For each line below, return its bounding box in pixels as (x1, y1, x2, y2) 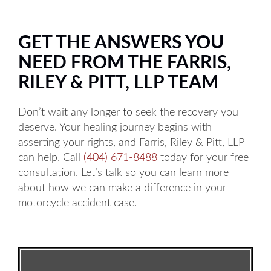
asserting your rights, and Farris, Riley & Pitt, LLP (18, 137, 244, 148)
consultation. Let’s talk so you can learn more (18, 168, 229, 178)
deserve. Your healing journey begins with (18, 122, 212, 133)
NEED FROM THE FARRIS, (18, 54, 231, 72)
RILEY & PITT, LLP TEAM (18, 74, 218, 92)
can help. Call (18, 152, 83, 163)
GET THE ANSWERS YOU (18, 34, 224, 52)
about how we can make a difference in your (18, 183, 226, 194)
